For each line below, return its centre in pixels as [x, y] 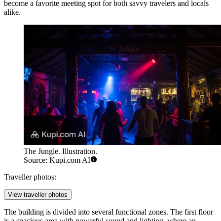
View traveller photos [38, 195]
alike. [12, 12]
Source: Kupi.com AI [57, 160]
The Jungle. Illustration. [60, 151]
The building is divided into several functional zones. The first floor [109, 212]
